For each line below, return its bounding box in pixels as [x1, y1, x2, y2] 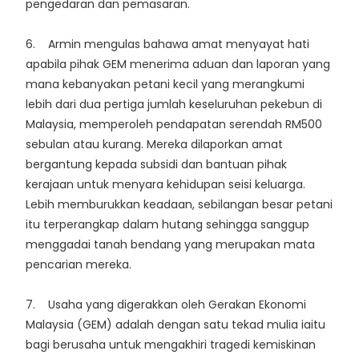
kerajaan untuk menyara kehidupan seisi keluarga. [26, 176, 305, 193]
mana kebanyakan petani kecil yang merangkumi [26, 76, 305, 93]
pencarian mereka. [26, 256, 131, 273]
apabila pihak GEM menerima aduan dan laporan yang [26, 56, 330, 73]
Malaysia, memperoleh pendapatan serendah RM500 [26, 116, 322, 133]
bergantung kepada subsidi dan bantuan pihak [26, 156, 287, 173]
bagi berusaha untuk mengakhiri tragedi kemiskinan [26, 337, 316, 353]
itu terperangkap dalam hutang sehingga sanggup [26, 216, 309, 233]
